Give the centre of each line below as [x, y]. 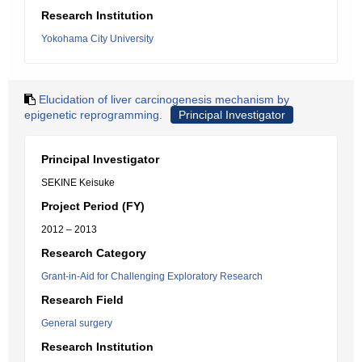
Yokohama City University [97, 39]
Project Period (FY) [93, 206]
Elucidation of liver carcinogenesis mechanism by [164, 99]
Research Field [82, 300]
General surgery [77, 323]
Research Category [94, 253]
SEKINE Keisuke [78, 183]
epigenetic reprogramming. [93, 115]
